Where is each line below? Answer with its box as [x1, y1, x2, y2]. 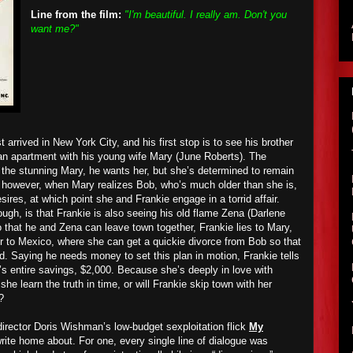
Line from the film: [31, 9, 121, 20]
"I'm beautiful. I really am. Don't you [124, 9, 287, 20]
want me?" [31, 23, 79, 35]
